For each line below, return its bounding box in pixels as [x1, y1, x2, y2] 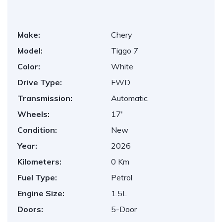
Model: [17, 46, 43, 55]
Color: [17, 61, 40, 71]
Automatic [111, 93, 148, 103]
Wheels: [17, 109, 50, 119]
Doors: [17, 204, 43, 214]
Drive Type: [17, 77, 62, 87]
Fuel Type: [17, 172, 57, 182]
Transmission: [17, 93, 72, 103]
